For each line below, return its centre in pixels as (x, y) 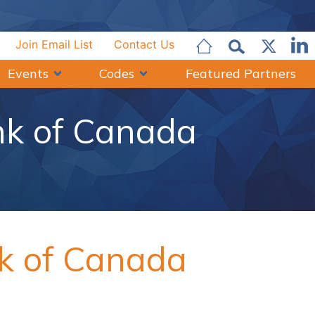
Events (28, 74)
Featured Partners (240, 74)
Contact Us (144, 45)
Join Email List (54, 45)
